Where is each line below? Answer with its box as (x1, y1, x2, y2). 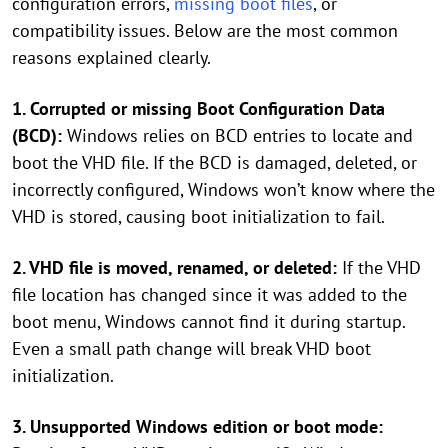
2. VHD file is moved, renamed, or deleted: (12, 256, 337, 279)
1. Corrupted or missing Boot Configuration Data (12, 97, 385, 120)
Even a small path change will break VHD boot (12, 337, 371, 360)
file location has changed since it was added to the (12, 283, 407, 306)
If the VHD (337, 256, 421, 279)
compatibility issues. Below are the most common (12, 19, 398, 42)
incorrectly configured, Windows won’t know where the (12, 178, 435, 201)
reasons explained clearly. (12, 46, 211, 69)
